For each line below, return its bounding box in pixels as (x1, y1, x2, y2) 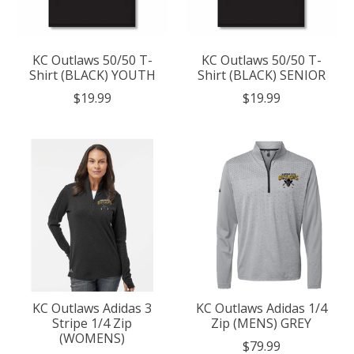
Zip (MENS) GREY (211, 314, 312, 333)
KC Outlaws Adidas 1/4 (195, 299, 327, 318)
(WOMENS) (59, 330, 126, 348)
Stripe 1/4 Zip (52, 314, 133, 333)
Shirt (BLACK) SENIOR (197, 66, 326, 85)
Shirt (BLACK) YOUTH (28, 66, 156, 85)
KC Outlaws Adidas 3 (32, 299, 153, 318)
